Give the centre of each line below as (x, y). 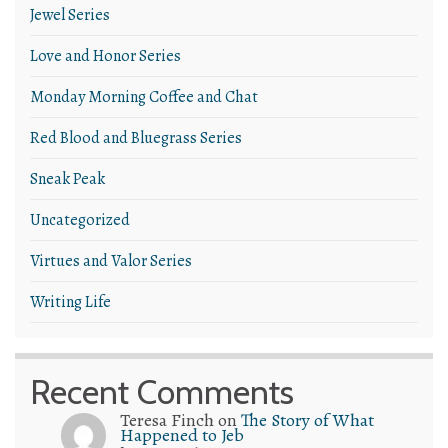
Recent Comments (162, 392)
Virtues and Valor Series (111, 261)
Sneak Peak (67, 179)
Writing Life (70, 302)
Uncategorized (80, 220)
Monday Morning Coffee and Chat (144, 97)
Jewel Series (70, 15)
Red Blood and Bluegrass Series (136, 138)
